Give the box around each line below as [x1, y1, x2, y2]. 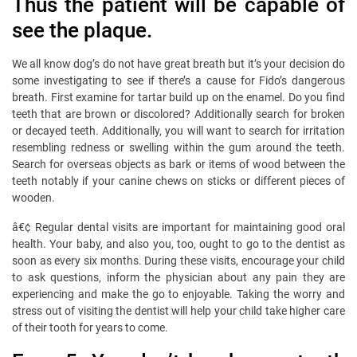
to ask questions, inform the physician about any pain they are [12, 271, 345, 284]
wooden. [12, 191, 55, 205]
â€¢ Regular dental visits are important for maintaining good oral [12, 221, 345, 234]
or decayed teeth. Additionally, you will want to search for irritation [12, 124, 345, 138]
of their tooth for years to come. [12, 321, 168, 335]
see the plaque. [12, 18, 152, 43]
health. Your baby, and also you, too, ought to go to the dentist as [12, 237, 345, 251]
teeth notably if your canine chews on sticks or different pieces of [12, 175, 345, 188]
